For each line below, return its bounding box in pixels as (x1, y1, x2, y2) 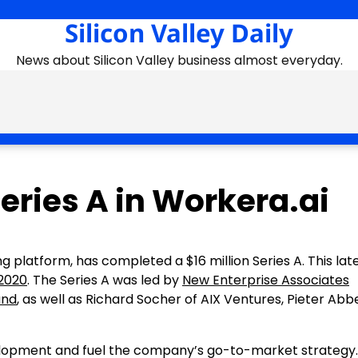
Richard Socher (86, 290, 181, 308)
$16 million (186, 252, 249, 270)
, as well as (17, 290, 86, 308)
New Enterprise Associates (182, 271, 349, 289)
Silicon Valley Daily (65, 16, 293, 50)
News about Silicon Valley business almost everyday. (15, 51, 343, 70)
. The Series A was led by (27, 271, 182, 289)
